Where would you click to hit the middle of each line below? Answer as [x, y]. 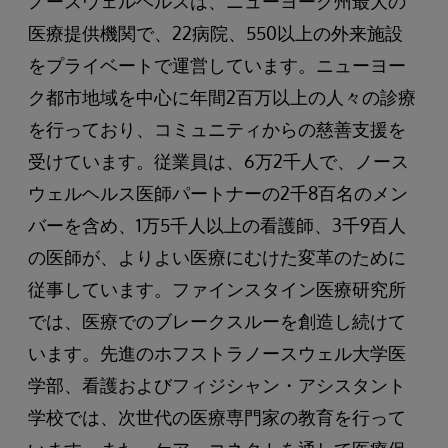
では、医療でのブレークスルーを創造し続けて [217, 321]
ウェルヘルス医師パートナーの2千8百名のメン [218, 193]
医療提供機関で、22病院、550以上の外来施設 [215, 33]
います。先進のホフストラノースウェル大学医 [217, 353]
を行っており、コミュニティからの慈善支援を [217, 129]
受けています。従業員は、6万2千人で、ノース [218, 161]
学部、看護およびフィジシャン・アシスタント [217, 385]
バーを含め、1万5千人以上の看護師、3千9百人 [217, 225]
